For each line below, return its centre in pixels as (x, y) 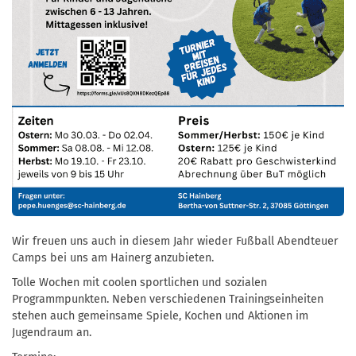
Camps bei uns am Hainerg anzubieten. (113, 257)
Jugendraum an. (52, 332)
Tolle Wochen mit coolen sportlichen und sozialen (139, 282)
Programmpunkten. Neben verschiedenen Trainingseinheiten (168, 299)
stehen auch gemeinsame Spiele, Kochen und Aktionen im (160, 315)
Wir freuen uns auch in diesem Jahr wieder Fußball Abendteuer (175, 241)
